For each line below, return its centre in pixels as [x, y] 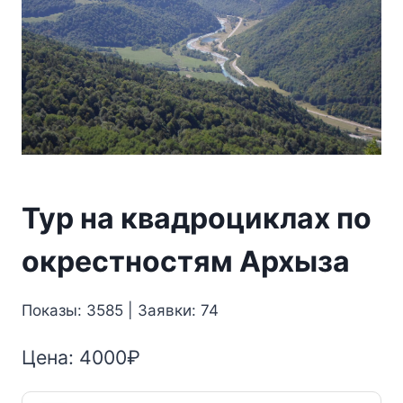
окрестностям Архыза [186, 261]
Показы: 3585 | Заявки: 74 [120, 310]
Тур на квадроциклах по [197, 218]
